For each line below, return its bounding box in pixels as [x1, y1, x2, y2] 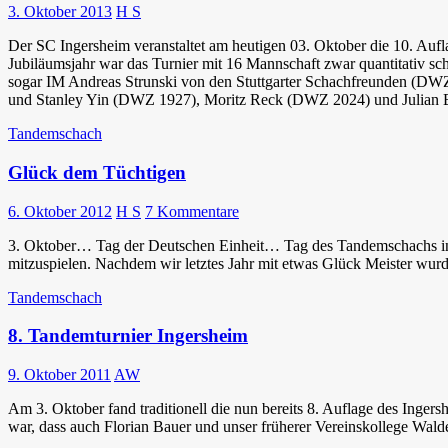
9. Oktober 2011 [8, 366, 111, 383]
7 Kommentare [145, 202, 239, 220]
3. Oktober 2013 [8, 3, 112, 21]
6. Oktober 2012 [8, 202, 112, 220]
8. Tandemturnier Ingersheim [8, 325, 248, 347]
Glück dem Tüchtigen [8, 161, 186, 183]
